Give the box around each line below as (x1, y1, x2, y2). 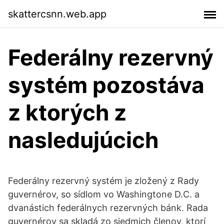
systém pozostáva (8, 71, 204, 98)
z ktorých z (8, 99, 126, 126)
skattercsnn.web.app (8, 7, 106, 20)
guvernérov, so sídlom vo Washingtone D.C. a (8, 189, 199, 199)
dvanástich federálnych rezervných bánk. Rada (8, 202, 208, 213)
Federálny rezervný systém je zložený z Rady (8, 175, 199, 186)
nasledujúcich (8, 126, 158, 153)
